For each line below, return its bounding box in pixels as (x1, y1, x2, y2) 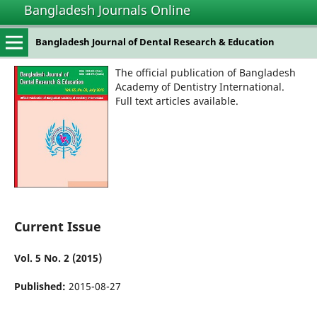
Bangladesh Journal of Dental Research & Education (35, 35, 275, 48)
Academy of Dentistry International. (115, 79, 284, 93)
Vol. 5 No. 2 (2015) (13, 251, 102, 265)
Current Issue (13, 218, 101, 236)
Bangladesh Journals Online (24, 1, 190, 18)
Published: (13, 279, 69, 294)
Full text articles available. (115, 93, 238, 108)
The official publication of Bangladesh (115, 65, 296, 79)
